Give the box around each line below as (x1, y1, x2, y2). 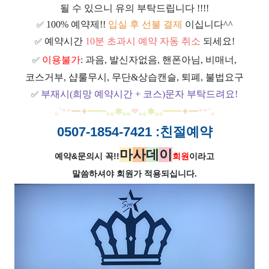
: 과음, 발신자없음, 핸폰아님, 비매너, (80, 55, 237, 65)
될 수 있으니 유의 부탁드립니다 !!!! (60, 3, 209, 14)
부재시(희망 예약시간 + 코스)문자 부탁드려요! (41, 89, 238, 100)
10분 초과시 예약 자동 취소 (85, 36, 201, 47)
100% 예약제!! (46, 19, 106, 30)
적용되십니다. (144, 169, 197, 179)
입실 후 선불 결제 (107, 19, 183, 30)
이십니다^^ (184, 19, 233, 30)
